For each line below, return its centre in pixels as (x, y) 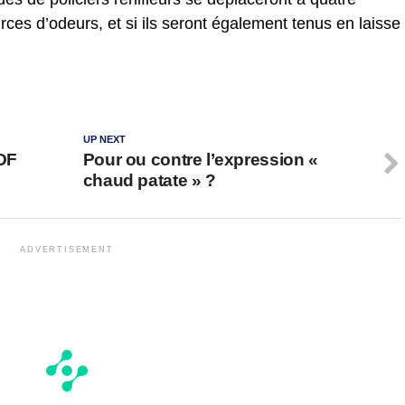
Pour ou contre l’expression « (200, 159)
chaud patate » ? (149, 180)
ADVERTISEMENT (67, 249)
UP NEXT (104, 139)
